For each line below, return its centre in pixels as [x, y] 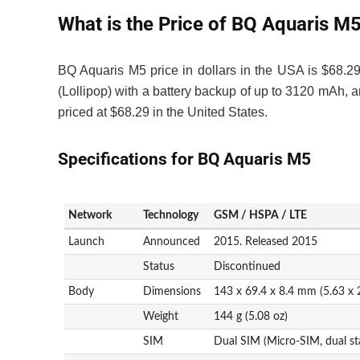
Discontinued [247, 266]
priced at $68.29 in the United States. [163, 112]
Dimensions [172, 291]
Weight [161, 316]
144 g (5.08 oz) [251, 316]
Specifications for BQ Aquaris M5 [184, 159]
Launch [87, 241]
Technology [171, 215]
